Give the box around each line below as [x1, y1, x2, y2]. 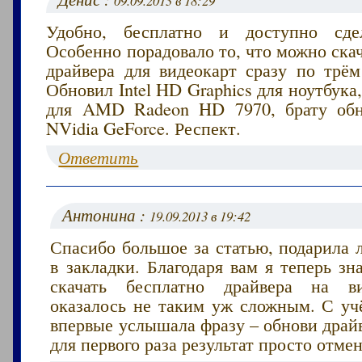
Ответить [58, 145, 139, 169]
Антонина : [62, 203, 150, 226]
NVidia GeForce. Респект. [46, 115, 242, 140]
